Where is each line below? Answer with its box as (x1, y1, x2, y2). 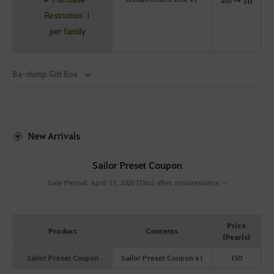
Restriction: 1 (45, 10, 91, 21)
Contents (146, 226, 178, 236)
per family (50, 26, 86, 37)
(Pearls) (222, 232, 250, 242)
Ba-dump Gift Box (13, 68, 78, 80)
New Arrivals (28, 130, 80, 143)
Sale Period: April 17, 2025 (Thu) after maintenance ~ (48, 177, 226, 188)
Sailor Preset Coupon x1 (120, 253, 203, 263)
